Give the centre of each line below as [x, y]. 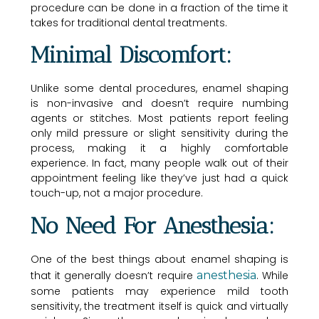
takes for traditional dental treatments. [129, 22]
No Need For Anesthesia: [152, 225]
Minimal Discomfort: [131, 55]
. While [273, 275]
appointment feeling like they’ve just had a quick [159, 178]
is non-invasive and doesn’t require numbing [159, 104]
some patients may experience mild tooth [159, 291]
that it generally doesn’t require [114, 275]
